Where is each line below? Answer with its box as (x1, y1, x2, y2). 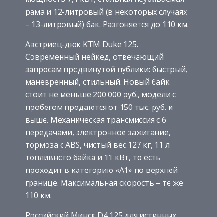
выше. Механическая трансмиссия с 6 (25, 114, 166, 125)
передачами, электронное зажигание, (25, 127, 170, 138)
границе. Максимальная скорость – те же (25, 177, 183, 188)
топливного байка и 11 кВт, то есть (25, 152, 161, 163)
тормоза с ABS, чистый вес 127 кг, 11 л (25, 139, 170, 151)
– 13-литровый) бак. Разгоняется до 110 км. (25, 19, 189, 30)
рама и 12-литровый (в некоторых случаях (25, 6, 187, 17)
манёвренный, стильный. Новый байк (25, 77, 170, 88)
